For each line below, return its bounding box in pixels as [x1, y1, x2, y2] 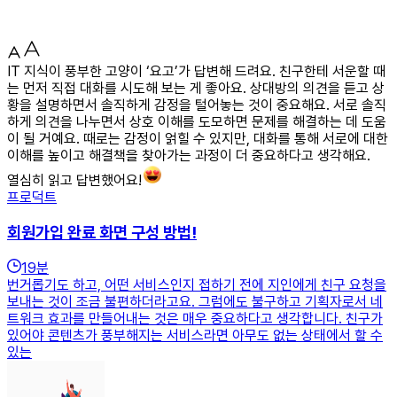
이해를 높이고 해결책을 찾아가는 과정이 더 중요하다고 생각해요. [7, 146, 370, 164]
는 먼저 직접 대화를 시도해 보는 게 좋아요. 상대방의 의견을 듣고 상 [7, 79, 385, 97]
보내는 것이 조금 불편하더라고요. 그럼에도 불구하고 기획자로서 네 [7, 293, 383, 311]
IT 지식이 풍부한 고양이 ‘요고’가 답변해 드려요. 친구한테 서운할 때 [7, 62, 385, 80]
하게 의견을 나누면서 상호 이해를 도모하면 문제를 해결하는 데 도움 [7, 113, 386, 130]
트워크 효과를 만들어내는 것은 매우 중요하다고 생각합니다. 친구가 [7, 310, 383, 328]
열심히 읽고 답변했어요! [7, 171, 142, 189]
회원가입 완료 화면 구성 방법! [7, 222, 197, 243]
